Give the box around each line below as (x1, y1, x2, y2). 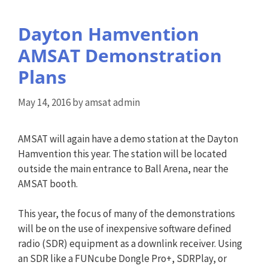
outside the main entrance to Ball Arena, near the (18, 162, 229, 175)
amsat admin (85, 95, 140, 109)
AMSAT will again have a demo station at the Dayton (18, 132, 238, 145)
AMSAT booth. (18, 176, 78, 190)
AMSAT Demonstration (18, 43, 222, 68)
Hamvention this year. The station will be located (18, 147, 227, 160)
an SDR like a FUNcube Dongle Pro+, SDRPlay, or (18, 252, 227, 265)
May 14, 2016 (18, 95, 71, 109)
